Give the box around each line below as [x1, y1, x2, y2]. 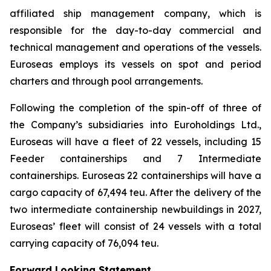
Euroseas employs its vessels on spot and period [10, 58, 261, 70]
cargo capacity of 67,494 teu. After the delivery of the [10, 186, 261, 198]
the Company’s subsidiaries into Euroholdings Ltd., [10, 119, 261, 131]
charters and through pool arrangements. [10, 75, 203, 87]
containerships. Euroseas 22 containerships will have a [10, 169, 261, 181]
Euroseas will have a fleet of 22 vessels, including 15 [10, 135, 261, 148]
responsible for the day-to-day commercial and [10, 24, 261, 36]
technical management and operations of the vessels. [10, 41, 261, 53]
